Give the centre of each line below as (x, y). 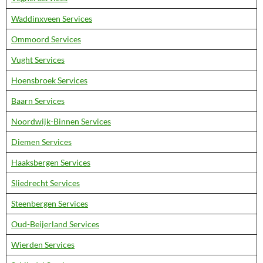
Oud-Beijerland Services (55, 224)
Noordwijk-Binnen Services (61, 121)
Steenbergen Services (50, 203)
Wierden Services (43, 245)
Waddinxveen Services (52, 18)
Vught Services (38, 60)
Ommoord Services (46, 39)
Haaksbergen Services (51, 162)
